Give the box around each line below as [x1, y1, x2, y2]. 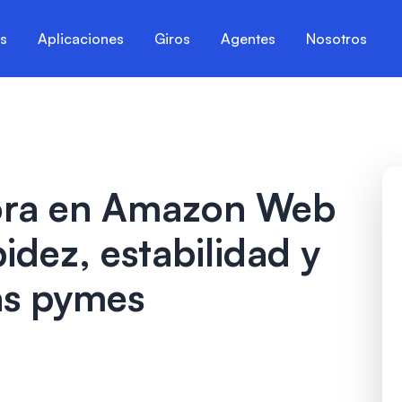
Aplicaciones [38, 30, 125, 48]
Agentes [221, 30, 276, 48]
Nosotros [306, 30, 368, 48]
